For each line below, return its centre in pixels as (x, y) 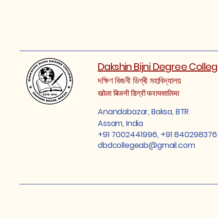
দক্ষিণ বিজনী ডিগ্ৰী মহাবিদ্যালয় (139, 81)
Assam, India (121, 123)
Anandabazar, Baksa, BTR (144, 112)
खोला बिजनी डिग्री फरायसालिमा (138, 93)
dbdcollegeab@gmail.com (146, 145)
